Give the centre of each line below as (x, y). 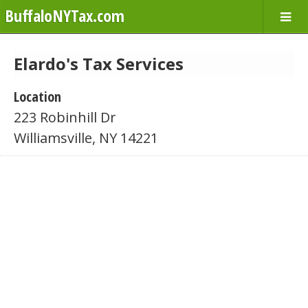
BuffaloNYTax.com (65, 15)
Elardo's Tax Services (99, 64)
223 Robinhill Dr (65, 117)
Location (37, 97)
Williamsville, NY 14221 (86, 138)
